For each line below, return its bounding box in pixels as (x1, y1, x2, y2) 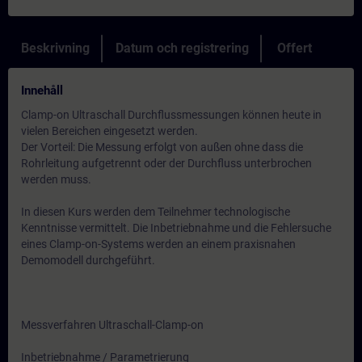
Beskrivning (21, 40, 90, 56)
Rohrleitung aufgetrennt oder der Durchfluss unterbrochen (21, 157, 312, 170)
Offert (276, 40, 312, 56)
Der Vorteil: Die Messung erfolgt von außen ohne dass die (21, 141, 303, 154)
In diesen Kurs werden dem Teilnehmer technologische (21, 205, 290, 218)
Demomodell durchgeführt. (21, 254, 155, 267)
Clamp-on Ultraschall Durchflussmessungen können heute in (21, 108, 322, 121)
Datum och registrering (116, 40, 249, 56)
